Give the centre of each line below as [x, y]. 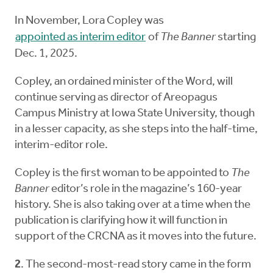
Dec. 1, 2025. [47, 54]
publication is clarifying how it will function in [121, 221]
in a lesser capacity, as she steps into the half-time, [136, 130]
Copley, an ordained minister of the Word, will [124, 82]
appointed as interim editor [80, 38]
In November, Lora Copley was [90, 21]
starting [237, 38]
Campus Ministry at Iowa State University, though [135, 114]
